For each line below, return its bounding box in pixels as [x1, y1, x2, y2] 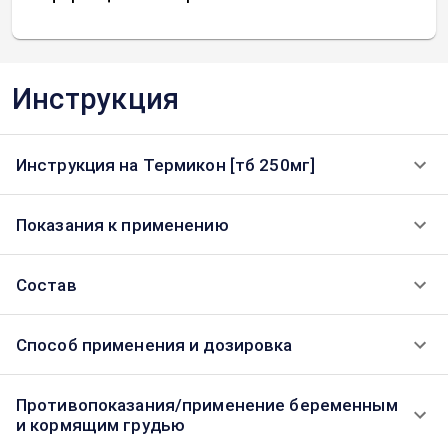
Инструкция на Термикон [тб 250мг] [16, 155, 316, 175]
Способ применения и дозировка [16, 335, 293, 355]
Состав [16, 275, 77, 295]
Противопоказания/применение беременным [16, 395, 398, 415]
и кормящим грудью [16, 415, 186, 435]
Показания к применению [16, 215, 229, 235]
